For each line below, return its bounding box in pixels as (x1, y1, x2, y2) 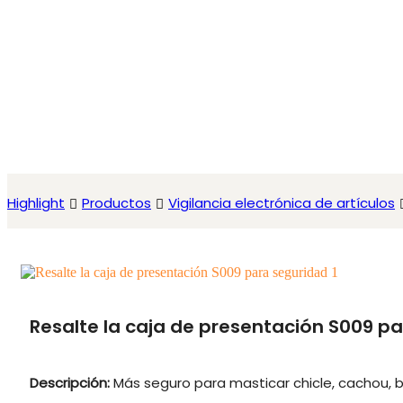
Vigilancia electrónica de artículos (168, 193, 395, 212)
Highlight (7, 193, 65, 212)
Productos (82, 193, 151, 212)
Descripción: (30, 373, 113, 393)
